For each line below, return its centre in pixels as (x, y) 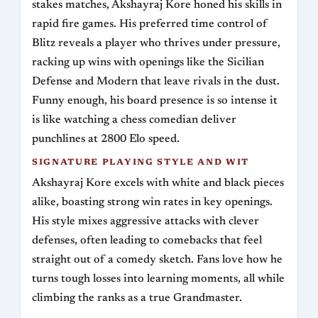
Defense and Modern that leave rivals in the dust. (156, 82)
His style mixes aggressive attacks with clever (146, 222)
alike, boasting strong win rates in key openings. (152, 203)
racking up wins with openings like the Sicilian (148, 63)
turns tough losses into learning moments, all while (158, 279)
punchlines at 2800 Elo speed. (106, 139)
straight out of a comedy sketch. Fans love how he (157, 260)
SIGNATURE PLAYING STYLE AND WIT (141, 163)
